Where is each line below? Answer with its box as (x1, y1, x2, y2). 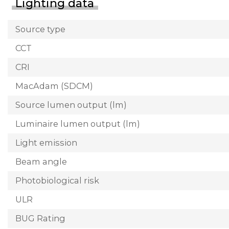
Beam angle (15, 156, 67, 167)
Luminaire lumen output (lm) (15, 118, 140, 129)
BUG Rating (15, 213, 65, 223)
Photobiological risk (15, 175, 99, 186)
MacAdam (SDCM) (15, 80, 93, 91)
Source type (15, 24, 65, 34)
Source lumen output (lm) (15, 99, 127, 110)
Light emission (15, 137, 77, 148)
